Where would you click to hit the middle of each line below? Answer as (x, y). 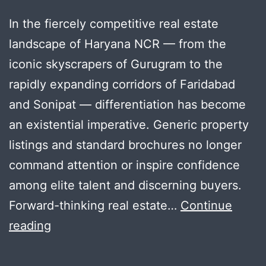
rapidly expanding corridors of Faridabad (122, 84)
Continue (206, 205)
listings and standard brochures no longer (125, 145)
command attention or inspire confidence (124, 165)
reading (30, 225)
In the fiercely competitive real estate (114, 23)
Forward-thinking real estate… (95, 205)
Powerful (76, 245)
